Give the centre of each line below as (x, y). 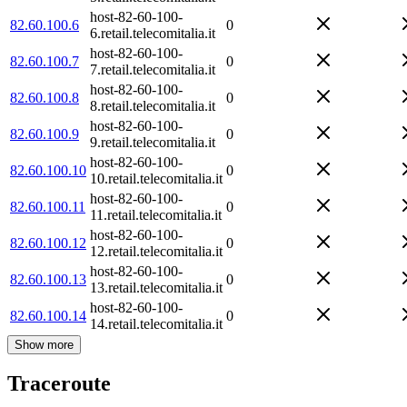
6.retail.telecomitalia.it (153, 33)
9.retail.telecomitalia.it (153, 142)
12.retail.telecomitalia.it (156, 251)
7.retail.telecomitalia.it (153, 69)
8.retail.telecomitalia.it (153, 105)
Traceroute (59, 384)
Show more (44, 344)
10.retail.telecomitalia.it (156, 178)
